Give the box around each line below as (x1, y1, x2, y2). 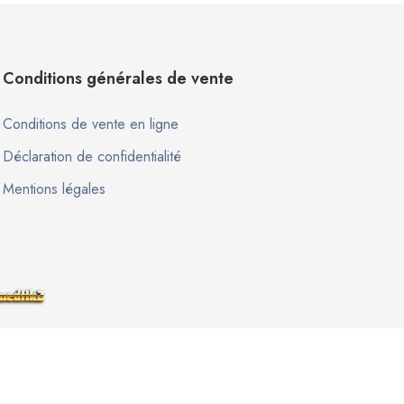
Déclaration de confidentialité (2, 146, 181, 167)
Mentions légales (2, 179, 106, 199)
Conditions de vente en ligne (2, 114, 179, 134)
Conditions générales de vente (2, 67, 234, 90)
